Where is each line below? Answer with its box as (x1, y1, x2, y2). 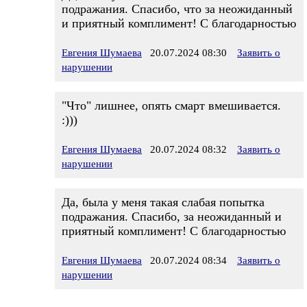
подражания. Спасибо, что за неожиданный (62, 2, 293, 16)
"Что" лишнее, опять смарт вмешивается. (62, 99, 281, 112)
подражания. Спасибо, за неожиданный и (62, 210, 282, 223)
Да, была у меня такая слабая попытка (62, 195, 265, 209)
